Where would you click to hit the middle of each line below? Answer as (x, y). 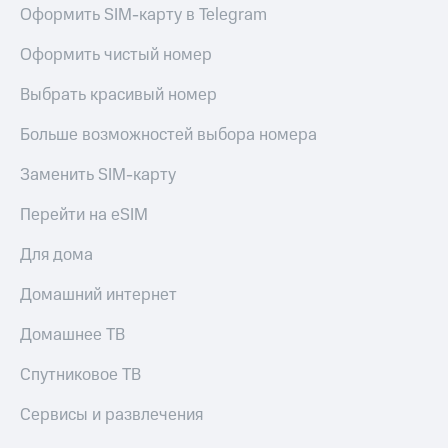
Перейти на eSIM (84, 215)
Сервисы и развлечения (111, 415)
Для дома (56, 255)
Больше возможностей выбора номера (168, 135)
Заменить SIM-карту (98, 175)
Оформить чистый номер (116, 55)
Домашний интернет (98, 295)
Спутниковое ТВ (80, 375)
